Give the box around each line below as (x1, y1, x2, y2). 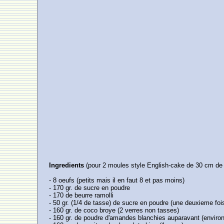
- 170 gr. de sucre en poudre (49, 184, 130, 191)
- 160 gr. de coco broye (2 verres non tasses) (49, 206, 179, 214)
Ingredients (49, 161, 84, 169)
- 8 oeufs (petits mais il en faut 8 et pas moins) (49, 176, 185, 184)
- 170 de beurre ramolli (49, 191, 114, 199)
